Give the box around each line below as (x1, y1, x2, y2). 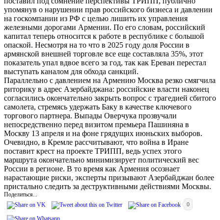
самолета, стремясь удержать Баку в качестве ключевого (4, 102, 192, 111)
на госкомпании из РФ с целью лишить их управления (4, 14, 188, 23)
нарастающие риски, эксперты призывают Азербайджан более (4, 173, 214, 182)
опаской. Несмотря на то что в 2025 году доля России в (4, 40, 190, 49)
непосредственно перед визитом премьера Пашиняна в (4, 120, 189, 129)
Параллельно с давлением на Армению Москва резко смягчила (4, 76, 216, 84)
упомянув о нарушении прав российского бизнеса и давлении (4, 5, 213, 14)
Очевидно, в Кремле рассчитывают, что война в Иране (4, 137, 189, 146)
